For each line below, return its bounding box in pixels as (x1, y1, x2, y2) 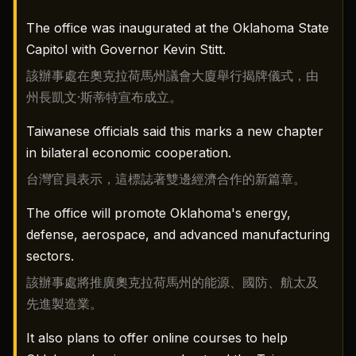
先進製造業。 (26, 296, 103, 312)
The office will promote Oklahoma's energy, (26, 205, 291, 222)
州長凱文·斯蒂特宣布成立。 (26, 89, 182, 106)
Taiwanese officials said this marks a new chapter (26, 123, 323, 140)
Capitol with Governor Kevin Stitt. (26, 41, 226, 58)
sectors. (26, 248, 74, 265)
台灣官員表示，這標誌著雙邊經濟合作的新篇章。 (26, 171, 306, 188)
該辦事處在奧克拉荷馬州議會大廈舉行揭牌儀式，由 (26, 68, 319, 84)
